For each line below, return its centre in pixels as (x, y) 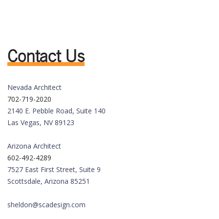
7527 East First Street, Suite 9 (54, 170)
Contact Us (46, 56)
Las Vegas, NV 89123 (41, 123)
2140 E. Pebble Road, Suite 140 (56, 111)
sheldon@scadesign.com (46, 205)
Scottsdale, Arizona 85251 (49, 181)
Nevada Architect (34, 88)
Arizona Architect (34, 146)
